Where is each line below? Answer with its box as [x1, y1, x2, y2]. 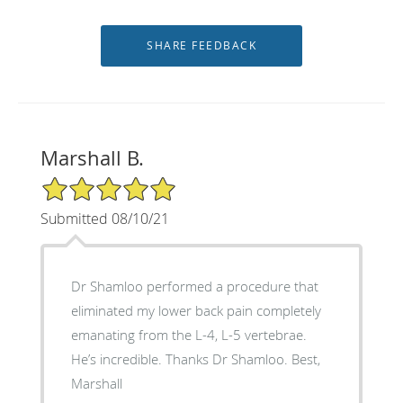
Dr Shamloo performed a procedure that [70, 276, 318, 295]
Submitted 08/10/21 [40, 208, 169, 228]
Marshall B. [40, 144, 144, 171]
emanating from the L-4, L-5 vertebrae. [70, 325, 307, 344]
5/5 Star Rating [40, 174, 130, 192]
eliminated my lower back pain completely [70, 300, 321, 319]
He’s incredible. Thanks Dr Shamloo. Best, [70, 349, 320, 368]
